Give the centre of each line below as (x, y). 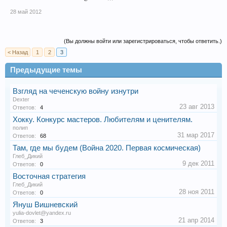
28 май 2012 (26, 12)
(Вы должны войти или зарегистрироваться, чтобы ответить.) (143, 41)
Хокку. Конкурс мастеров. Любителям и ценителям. (103, 120)
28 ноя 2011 (197, 192)
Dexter (21, 99)
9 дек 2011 (198, 163)
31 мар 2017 (196, 135)
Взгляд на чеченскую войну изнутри (75, 91)
